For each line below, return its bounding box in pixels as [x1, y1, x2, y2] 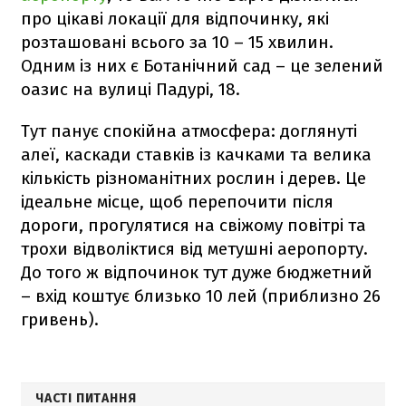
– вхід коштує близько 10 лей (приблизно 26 [21, 285, 381, 306]
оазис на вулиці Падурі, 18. [21, 78, 240, 100]
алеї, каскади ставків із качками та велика [21, 143, 372, 165]
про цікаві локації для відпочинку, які [21, 7, 329, 29]
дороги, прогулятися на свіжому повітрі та [21, 214, 366, 236]
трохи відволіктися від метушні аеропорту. [21, 237, 368, 259]
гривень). [21, 308, 99, 330]
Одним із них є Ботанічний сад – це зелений [21, 54, 383, 76]
